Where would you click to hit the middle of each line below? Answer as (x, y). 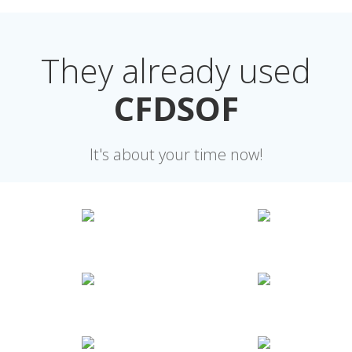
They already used (176, 70)
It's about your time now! (176, 154)
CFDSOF (176, 108)
